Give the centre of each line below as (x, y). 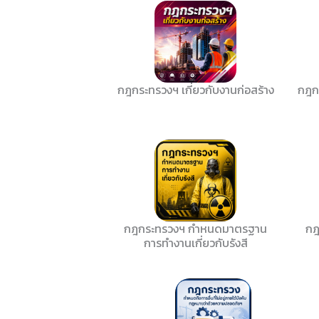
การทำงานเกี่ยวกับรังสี (195, 242)
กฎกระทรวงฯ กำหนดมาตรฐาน (196, 228)
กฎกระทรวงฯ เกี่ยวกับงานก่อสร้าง (195, 89)
